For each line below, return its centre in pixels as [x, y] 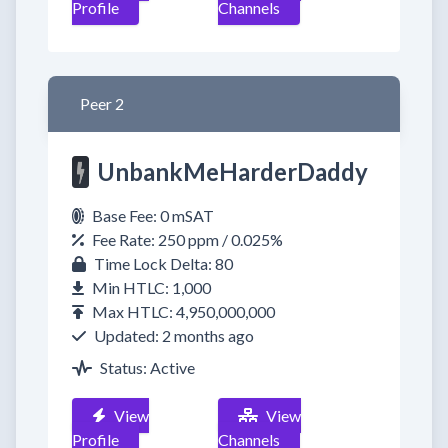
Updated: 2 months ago [174, 335]
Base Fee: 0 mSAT [153, 215]
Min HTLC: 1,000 [151, 287]
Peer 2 [102, 103]
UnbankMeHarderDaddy [232, 171]
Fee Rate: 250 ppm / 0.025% [187, 239]
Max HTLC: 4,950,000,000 [183, 311]
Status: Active [147, 367]
